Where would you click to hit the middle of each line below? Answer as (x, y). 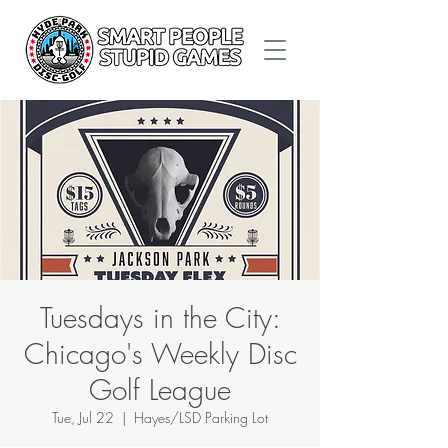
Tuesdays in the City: (160, 317)
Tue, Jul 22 (83, 417)
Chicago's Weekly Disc (160, 353)
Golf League (160, 389)
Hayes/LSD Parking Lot (201, 417)
